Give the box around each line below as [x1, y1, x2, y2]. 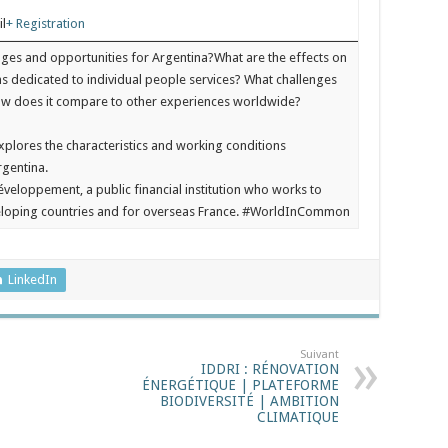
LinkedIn [8, 271, 57, 287]
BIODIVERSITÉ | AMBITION [160, 392, 339, 409]
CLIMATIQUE [257, 408, 339, 425]
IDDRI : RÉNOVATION [201, 360, 339, 377]
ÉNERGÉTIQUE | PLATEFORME [142, 376, 339, 393]
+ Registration [6, 16, 86, 31]
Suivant [300, 347, 339, 361]
